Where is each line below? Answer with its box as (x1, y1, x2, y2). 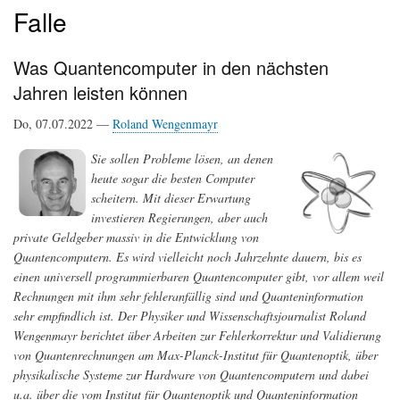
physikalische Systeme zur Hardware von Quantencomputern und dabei (13, 366, 369, 384)
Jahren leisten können (13, 79, 187, 106)
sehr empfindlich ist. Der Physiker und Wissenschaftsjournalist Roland (13, 307, 366, 325)
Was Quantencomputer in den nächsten (13, 54, 329, 81)
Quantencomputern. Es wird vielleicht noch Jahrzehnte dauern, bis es (13, 248, 362, 266)
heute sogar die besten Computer (91, 170, 254, 187)
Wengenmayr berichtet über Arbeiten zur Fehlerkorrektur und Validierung (13, 327, 381, 345)
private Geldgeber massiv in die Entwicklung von (13, 229, 259, 246)
